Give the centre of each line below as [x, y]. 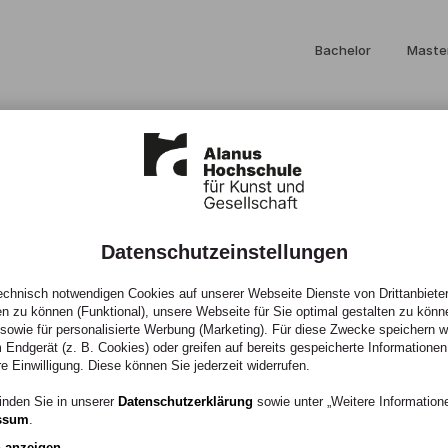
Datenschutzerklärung [185, 401]
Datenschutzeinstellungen [224, 252]
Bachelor [343, 50]
